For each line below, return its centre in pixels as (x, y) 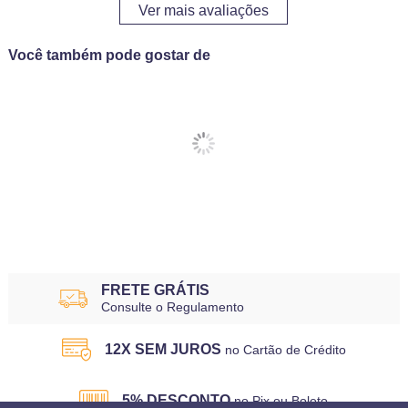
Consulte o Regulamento (172, 307)
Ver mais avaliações (204, 11)
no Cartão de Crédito (285, 350)
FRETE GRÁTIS (155, 291)
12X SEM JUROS (163, 350)
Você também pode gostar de (109, 56)
